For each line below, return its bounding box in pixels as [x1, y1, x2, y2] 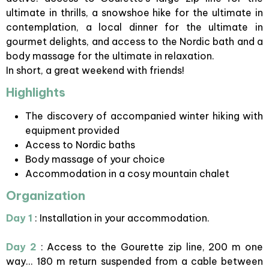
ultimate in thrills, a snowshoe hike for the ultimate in [6, 7, 263, 19]
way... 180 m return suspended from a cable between [6, 255, 263, 267]
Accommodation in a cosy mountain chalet [25, 168, 229, 180]
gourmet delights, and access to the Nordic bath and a [6, 35, 263, 47]
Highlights [6, 85, 65, 100]
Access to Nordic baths [25, 139, 135, 151]
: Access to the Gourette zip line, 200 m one [40, 241, 264, 253]
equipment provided [25, 124, 119, 136]
